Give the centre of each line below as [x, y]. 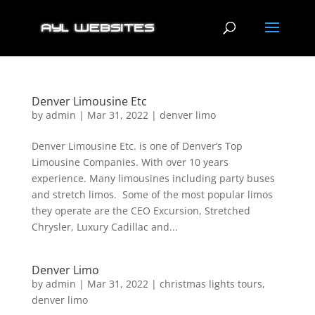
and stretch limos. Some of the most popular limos [152, 194]
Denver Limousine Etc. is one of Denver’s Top [137, 146]
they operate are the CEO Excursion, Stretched [141, 211]
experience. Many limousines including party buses [153, 178]
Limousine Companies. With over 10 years [130, 162]
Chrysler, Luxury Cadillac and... [104, 227]
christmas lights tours [211, 284]
